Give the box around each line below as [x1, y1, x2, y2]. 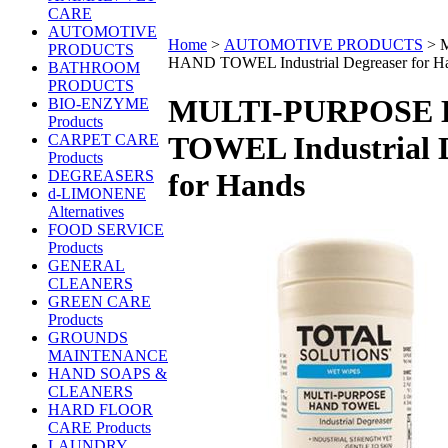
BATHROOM [48, 59, 140, 76]
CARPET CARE [48, 131, 159, 148]
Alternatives [48, 203, 124, 220]
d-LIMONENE [48, 185, 146, 202]
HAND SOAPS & [48, 365, 167, 382]
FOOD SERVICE [48, 221, 164, 238]
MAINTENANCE [48, 347, 168, 364]
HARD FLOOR [48, 401, 153, 418]
